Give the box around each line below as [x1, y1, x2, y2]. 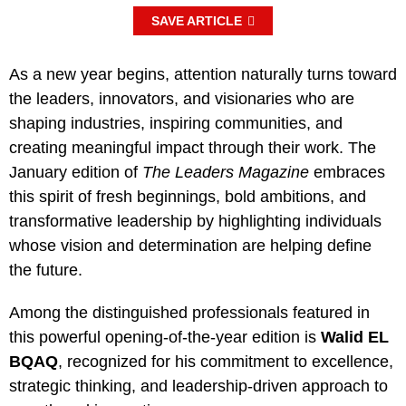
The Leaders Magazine [142, 162, 309, 181]
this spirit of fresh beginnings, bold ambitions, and [9, 187, 366, 206]
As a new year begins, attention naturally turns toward [9, 64, 397, 83]
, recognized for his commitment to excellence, [58, 352, 393, 371]
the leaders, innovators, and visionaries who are [9, 89, 354, 108]
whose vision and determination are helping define [9, 236, 372, 255]
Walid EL [321, 327, 389, 346]
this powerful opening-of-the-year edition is [9, 327, 321, 346]
